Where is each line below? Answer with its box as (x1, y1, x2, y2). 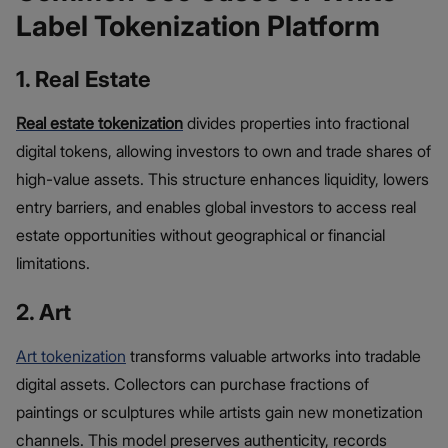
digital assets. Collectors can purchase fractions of (16, 374, 369, 395)
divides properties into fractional (183, 113, 409, 134)
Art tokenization (16, 346, 126, 367)
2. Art (16, 299, 71, 326)
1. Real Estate (16, 66, 151, 93)
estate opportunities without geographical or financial (16, 225, 385, 246)
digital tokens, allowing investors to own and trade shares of (16, 141, 431, 162)
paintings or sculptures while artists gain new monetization (16, 402, 423, 423)
